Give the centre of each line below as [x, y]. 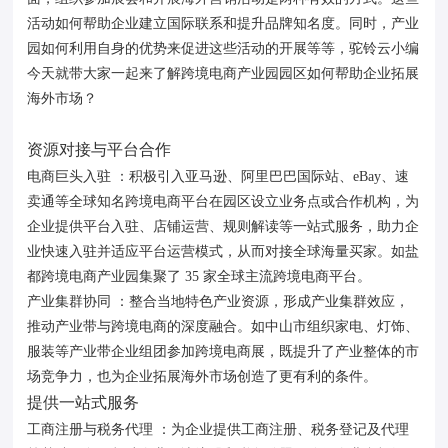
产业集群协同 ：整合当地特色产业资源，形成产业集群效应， [218, 301]
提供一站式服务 [83, 402]
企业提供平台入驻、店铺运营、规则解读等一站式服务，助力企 [223, 226]
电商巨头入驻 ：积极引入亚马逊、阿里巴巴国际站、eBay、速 [218, 176]
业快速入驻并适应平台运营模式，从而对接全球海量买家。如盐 [223, 251]
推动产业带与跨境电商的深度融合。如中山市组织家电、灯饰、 [223, 326]
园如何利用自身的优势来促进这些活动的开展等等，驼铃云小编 [223, 48]
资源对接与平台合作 [99, 149]
